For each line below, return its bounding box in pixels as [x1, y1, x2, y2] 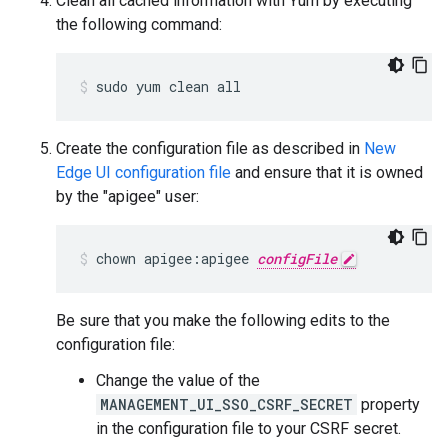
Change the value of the [96, 371, 260, 390]
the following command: [56, 15, 222, 34]
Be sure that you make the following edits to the [56, 311, 390, 330]
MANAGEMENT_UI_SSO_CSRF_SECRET [100, 395, 353, 414]
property [357, 395, 420, 414]
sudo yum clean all [96, 77, 241, 96]
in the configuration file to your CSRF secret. [96, 419, 401, 438]
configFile [257, 249, 337, 268]
